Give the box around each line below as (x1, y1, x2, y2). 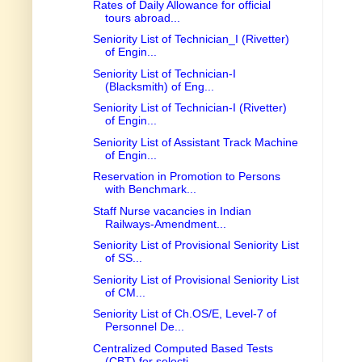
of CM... (104, 285, 145, 299)
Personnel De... (104, 320, 184, 334)
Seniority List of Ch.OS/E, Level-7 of (92, 307, 276, 321)
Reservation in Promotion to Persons (92, 170, 280, 183)
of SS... (104, 251, 142, 265)
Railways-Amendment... (104, 217, 226, 230)
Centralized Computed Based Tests (92, 341, 273, 355)
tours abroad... (104, 11, 180, 24)
